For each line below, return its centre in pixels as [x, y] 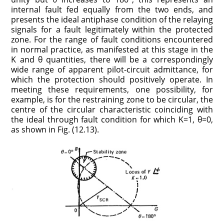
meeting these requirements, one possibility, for [112, 89]
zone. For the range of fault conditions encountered [112, 39]
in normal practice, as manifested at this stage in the [112, 49]
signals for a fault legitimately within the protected [112, 29]
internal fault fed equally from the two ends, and [112, 9]
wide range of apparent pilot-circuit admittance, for [112, 69]
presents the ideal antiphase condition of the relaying [112, 19]
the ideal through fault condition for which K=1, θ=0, [112, 119]
